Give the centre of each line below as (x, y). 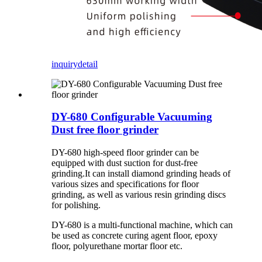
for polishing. (76, 205)
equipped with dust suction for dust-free (125, 163)
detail (88, 64)
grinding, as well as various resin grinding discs (139, 195)
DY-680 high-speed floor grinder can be (125, 153)
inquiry (65, 64)
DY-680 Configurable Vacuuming (132, 117)
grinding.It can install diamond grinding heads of (141, 174)
